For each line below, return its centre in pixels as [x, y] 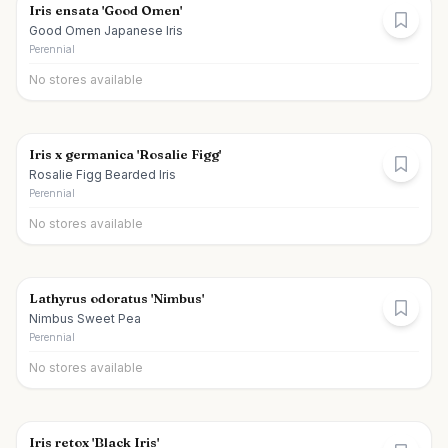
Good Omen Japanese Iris [106, 30]
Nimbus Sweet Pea [85, 318]
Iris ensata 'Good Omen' [105, 10]
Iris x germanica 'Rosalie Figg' [125, 154]
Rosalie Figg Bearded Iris [102, 174]
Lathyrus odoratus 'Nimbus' [116, 298]
